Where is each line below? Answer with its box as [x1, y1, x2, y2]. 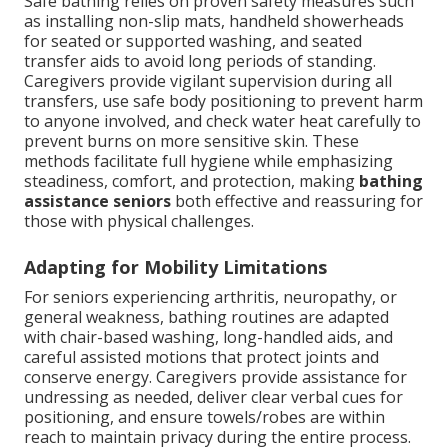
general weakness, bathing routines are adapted [24, 306, 389, 329]
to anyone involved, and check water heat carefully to [24, 110, 421, 133]
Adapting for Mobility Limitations [24, 255, 327, 280]
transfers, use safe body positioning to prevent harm [24, 90, 423, 113]
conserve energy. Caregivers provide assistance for [24, 366, 407, 389]
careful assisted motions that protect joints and [24, 346, 379, 369]
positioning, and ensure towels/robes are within [24, 406, 385, 429]
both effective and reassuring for [171, 190, 423, 213]
